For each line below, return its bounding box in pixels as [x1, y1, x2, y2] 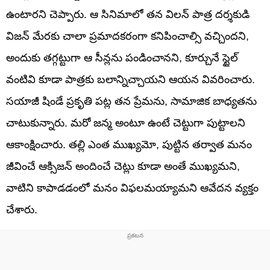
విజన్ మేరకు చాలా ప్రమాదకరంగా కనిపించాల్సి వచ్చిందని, [6, 30, 249, 42]
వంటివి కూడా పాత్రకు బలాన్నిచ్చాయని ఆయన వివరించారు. [6, 73, 255, 86]
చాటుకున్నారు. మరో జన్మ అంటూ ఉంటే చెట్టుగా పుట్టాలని [6, 116, 245, 129]
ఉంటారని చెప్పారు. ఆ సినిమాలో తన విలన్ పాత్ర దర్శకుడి [6, 8, 250, 20]
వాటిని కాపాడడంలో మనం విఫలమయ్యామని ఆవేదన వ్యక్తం [6, 181, 259, 194]
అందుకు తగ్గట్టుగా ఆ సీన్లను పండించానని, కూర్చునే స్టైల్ [6, 51, 238, 64]
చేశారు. [6, 203, 37, 216]
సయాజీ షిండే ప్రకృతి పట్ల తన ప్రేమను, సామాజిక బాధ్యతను [6, 95, 257, 107]
